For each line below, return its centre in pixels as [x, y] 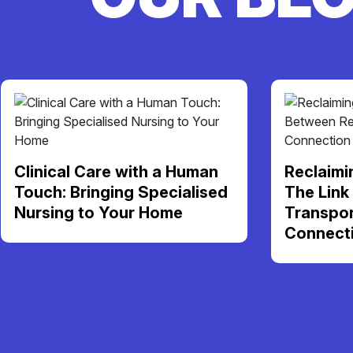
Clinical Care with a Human [116, 171]
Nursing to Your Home [98, 212]
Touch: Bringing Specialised [121, 192]
